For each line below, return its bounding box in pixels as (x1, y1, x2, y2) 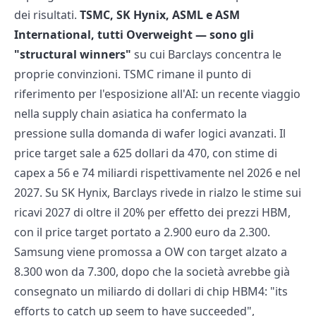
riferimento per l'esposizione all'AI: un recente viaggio (14, 86, 300, 102)
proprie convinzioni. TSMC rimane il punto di (14, 66, 251, 83)
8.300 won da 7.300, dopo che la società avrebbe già (14, 264, 290, 280)
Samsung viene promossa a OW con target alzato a (14, 244, 287, 260)
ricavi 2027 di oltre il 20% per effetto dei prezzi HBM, (14, 205, 291, 221)
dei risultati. (14, 7, 80, 23)
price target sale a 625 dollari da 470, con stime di (14, 145, 277, 162)
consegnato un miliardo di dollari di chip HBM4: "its (14, 284, 288, 300)
